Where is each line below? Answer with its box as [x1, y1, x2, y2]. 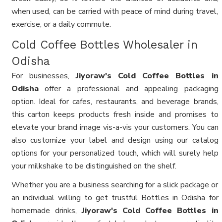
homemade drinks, [11, 205, 82, 217]
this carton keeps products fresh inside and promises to [11, 109, 219, 120]
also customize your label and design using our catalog [11, 135, 219, 146]
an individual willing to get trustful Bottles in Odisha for [11, 192, 219, 204]
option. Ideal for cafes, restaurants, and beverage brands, [11, 96, 219, 108]
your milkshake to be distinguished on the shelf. [11, 161, 176, 172]
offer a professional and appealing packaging [38, 83, 219, 95]
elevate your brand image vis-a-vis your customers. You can [11, 122, 219, 133]
